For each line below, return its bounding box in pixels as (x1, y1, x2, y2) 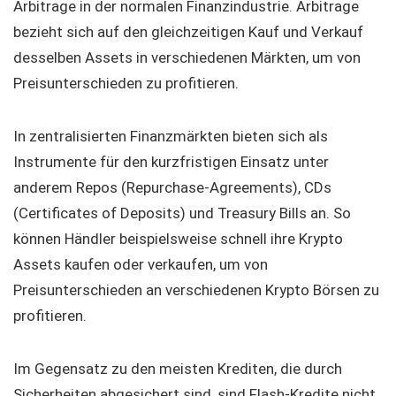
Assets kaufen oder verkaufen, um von (13, 255, 268, 273)
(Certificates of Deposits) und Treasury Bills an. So (13, 203, 351, 222)
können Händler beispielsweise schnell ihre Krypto (13, 229, 343, 247)
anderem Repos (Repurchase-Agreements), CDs (13, 178, 331, 196)
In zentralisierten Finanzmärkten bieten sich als (13, 126, 328, 145)
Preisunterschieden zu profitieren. (13, 73, 239, 92)
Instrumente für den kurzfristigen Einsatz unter (13, 152, 329, 171)
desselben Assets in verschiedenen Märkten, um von (13, 48, 361, 66)
